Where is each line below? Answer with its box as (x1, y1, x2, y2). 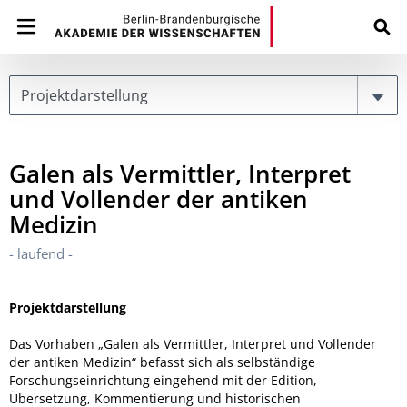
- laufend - (9, 244, 73, 263)
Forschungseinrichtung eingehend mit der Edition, (9, 372, 317, 389)
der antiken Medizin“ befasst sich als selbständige (9, 353, 315, 371)
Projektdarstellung (9, 299, 126, 316)
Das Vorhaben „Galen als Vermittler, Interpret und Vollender (9, 335, 376, 352)
